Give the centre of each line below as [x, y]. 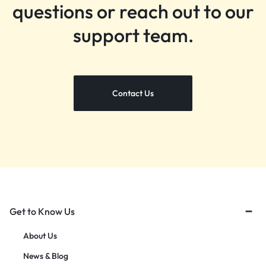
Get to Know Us [42, 212]
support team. [133, 35]
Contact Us [133, 94]
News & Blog [46, 256]
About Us [40, 236]
